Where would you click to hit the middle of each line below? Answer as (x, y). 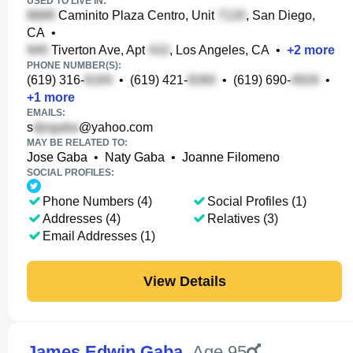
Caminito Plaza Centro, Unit (136, 15)
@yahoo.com (116, 127)
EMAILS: (46, 113)
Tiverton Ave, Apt (98, 50)
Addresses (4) (82, 219)
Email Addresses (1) (99, 236)
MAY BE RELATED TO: (77, 143)
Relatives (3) (242, 219)
